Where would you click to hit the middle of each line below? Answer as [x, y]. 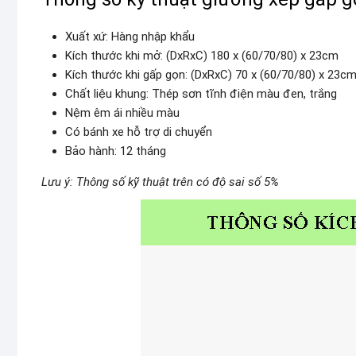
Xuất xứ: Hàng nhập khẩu [130, 37]
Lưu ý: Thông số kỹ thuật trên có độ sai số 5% [160, 182]
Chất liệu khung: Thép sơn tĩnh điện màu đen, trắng [201, 94]
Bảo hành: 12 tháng [116, 151]
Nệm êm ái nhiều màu [122, 113]
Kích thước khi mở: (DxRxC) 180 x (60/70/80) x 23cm [202, 56]
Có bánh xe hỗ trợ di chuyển [139, 132]
